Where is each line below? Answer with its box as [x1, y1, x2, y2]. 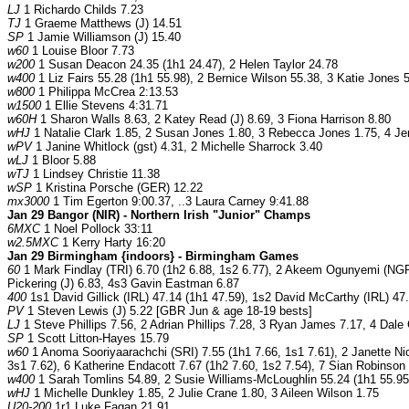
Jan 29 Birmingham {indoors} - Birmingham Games [7, 249, 299, 264]
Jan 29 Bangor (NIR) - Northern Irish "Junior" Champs [7, 208, 310, 223]
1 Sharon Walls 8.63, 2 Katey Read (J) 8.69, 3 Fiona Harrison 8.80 [37, 112, 391, 127]
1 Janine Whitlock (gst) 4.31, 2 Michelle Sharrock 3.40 [32, 140, 322, 154]
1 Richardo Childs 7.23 [20, 3, 143, 17]
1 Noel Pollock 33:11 [40, 222, 152, 236]
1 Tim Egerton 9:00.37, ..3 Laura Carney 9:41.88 [49, 194, 309, 209]
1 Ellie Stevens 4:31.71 [41, 99, 168, 113]
